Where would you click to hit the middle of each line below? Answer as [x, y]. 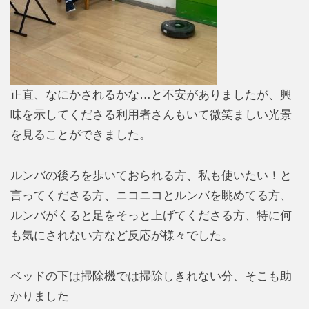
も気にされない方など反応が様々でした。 [122, 235]
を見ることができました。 [81, 134]
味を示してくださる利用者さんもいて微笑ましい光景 [151, 114]
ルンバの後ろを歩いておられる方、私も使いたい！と [151, 175]
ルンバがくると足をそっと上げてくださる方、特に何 [151, 215]
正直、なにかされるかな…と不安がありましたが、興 [151, 94]
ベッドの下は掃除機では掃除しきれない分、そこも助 [151, 276]
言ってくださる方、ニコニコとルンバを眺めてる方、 [151, 195]
